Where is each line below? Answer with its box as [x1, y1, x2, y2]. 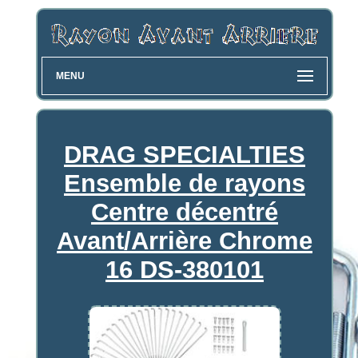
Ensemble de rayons [63, 169, 305, 198]
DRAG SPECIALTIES [63, 141, 305, 169]
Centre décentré [90, 198, 278, 227]
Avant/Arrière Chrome [56, 227, 312, 256]
